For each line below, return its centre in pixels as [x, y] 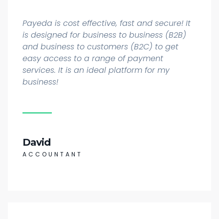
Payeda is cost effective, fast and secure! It [107, 23]
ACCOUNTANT [53, 154]
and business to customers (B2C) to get [100, 46]
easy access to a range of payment [93, 58]
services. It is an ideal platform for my [96, 70]
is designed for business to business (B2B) [104, 35]
